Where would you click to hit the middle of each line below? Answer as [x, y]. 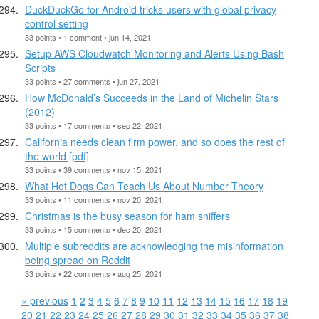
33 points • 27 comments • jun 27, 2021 [92, 81]
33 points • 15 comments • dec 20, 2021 [94, 229]
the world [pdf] [57, 156]
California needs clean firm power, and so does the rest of [155, 141]
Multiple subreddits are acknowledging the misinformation [154, 245]
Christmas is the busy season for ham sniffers [127, 215]
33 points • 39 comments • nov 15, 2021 [94, 169]
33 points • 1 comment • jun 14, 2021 [88, 37]
